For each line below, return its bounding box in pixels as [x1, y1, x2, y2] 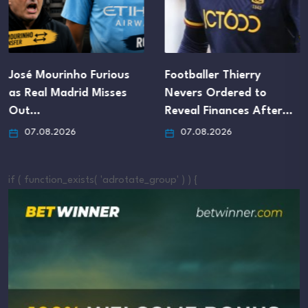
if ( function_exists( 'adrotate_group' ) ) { [8, 175, 197, 186]
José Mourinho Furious [8, 69, 129, 82]
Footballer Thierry [164, 69, 261, 82]
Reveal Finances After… [164, 105, 292, 118]
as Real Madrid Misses [8, 87, 126, 100]
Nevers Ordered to [164, 87, 266, 100]
